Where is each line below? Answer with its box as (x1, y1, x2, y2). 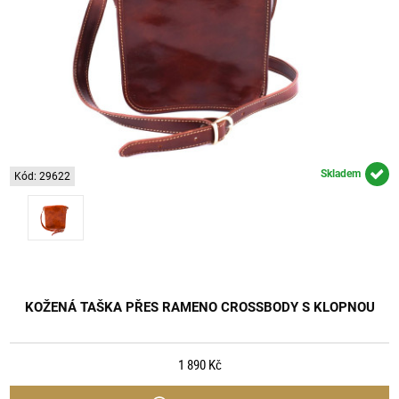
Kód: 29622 (14, 169, 71, 183)
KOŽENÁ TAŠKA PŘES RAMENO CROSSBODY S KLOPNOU (24, 298, 375, 315)
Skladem (320, 167, 361, 181)
